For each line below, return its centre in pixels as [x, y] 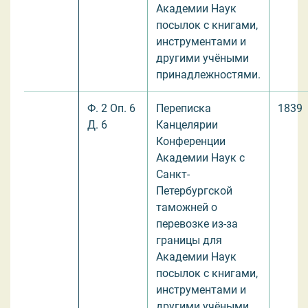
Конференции [191, 141]
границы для [189, 240]
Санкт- [173, 174]
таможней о [187, 207]
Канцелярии [187, 124]
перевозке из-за [197, 223]
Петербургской [194, 190]
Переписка [184, 108]
